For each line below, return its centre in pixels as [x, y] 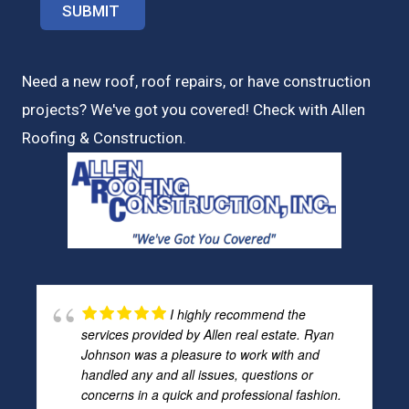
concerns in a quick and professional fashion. [211, 394]
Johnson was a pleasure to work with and [200, 354]
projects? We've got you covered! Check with [177, 109]
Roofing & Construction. [106, 137]
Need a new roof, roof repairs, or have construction [196, 81]
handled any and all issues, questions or [197, 374]
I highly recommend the [238, 314]
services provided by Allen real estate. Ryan [208, 334]
